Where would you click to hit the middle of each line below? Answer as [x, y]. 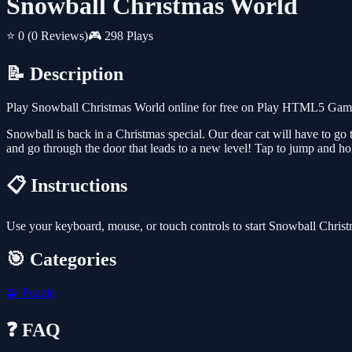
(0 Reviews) [58, 36]
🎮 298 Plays [121, 36]
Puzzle [37, 292]
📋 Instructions [67, 186]
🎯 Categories [61, 259]
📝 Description [65, 74]
